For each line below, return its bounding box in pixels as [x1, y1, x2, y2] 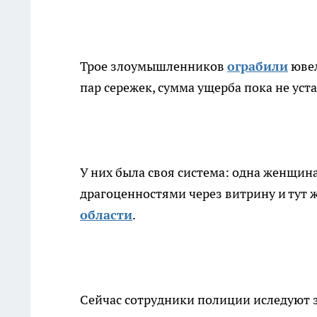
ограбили [227, 58, 288, 75]
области [80, 207, 132, 224]
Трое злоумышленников [80, 58, 227, 75]
